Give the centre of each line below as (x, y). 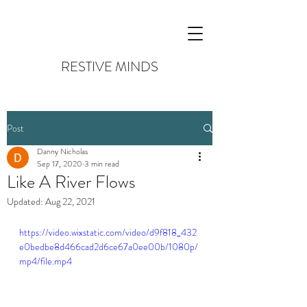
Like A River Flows (71, 182)
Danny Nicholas (62, 151)
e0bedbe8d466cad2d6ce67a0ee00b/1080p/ (109, 247)
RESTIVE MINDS (110, 67)
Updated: (26, 201)
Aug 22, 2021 (70, 201)
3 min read (102, 164)
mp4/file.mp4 (46, 261)
